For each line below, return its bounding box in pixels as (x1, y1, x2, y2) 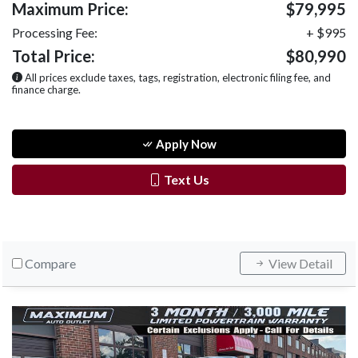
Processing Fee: (12, 24, 97, 40)
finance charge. (12, 82, 81, 96)
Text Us (161, 171, 209, 187)
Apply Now (153, 136, 217, 151)
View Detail (266, 255, 332, 271)
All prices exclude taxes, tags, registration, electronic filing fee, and (22, 70, 331, 84)
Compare (25, 255, 76, 271)
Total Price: (12, 46, 95, 66)
